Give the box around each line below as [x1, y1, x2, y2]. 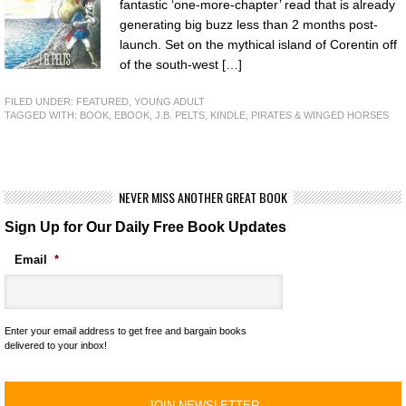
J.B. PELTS [155, 109, 205, 121]
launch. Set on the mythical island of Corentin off [120, 37, 397, 52]
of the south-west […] [120, 57, 242, 72]
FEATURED [76, 95, 129, 107]
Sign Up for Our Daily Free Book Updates [5, 217, 286, 235]
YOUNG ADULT [134, 95, 205, 107]
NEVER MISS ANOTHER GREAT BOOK [119, 187, 287, 207]
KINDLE [210, 109, 246, 121]
